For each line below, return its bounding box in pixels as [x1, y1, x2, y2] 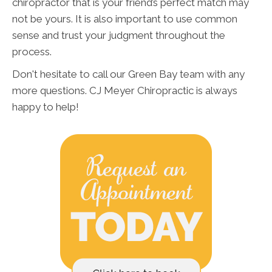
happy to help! [12, 100, 79, 113]
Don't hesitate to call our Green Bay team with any [12, 67, 245, 80]
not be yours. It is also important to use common [12, 12, 237, 25]
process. [12, 45, 52, 58]
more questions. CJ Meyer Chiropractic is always [12, 84, 237, 97]
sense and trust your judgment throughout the [12, 29, 225, 41]
